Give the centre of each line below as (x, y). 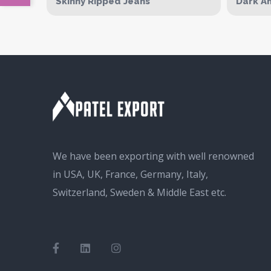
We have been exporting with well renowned (153, 156)
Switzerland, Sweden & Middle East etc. (139, 192)
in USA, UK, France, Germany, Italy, (130, 174)
